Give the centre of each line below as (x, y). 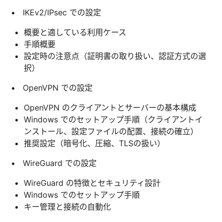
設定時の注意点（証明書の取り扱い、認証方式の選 (115, 56)
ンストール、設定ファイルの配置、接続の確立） (111, 131)
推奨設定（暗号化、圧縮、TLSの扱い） (94, 143)
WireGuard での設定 (60, 163)
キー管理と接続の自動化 (67, 206)
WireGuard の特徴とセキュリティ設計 (92, 183)
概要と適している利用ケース (75, 32)
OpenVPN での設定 (58, 87)
